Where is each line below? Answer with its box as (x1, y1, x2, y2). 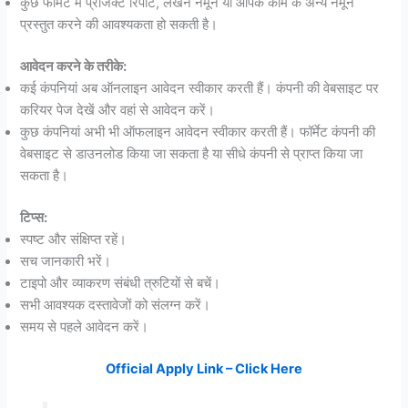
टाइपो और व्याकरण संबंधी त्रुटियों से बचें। (20, 275, 221, 292)
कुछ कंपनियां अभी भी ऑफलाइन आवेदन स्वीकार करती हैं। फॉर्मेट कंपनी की (20, 124, 376, 141)
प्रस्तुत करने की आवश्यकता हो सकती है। (20, 16, 219, 34)
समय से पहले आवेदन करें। (20, 319, 149, 336)
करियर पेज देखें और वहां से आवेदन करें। (20, 102, 216, 119)
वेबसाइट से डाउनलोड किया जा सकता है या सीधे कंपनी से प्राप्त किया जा (20, 146, 363, 163)
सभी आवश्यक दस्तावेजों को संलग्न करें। (20, 297, 211, 314)
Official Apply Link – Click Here (106, 361, 302, 378)
